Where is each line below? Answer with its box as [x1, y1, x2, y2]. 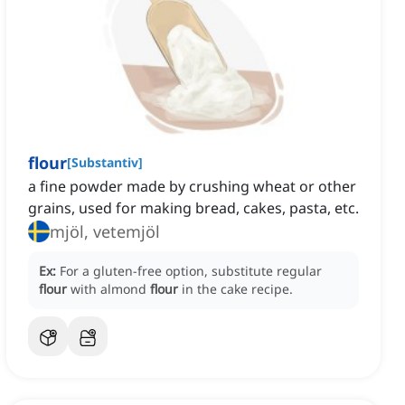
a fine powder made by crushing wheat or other [28, 176, 356, 197]
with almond [71, 280, 150, 298]
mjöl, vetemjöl [50, 221, 160, 243]
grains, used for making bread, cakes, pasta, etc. [28, 198, 359, 219]
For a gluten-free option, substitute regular [60, 262, 322, 280]
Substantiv [71, 154, 138, 172]
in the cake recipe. [182, 280, 293, 298]
